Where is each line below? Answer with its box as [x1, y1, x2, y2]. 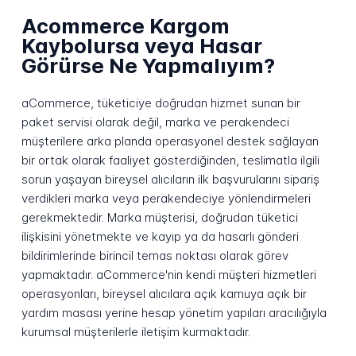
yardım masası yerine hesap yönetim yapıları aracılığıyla [21, 304, 327, 320]
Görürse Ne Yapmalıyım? [21, 52, 275, 78]
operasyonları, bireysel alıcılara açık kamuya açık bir [21, 285, 307, 301]
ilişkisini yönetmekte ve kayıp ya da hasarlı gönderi [21, 228, 299, 244]
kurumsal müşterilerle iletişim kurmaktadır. [21, 323, 250, 339]
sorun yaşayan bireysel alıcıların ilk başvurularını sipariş [21, 171, 319, 187]
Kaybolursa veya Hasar [21, 33, 262, 58]
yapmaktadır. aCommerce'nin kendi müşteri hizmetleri [21, 266, 316, 282]
